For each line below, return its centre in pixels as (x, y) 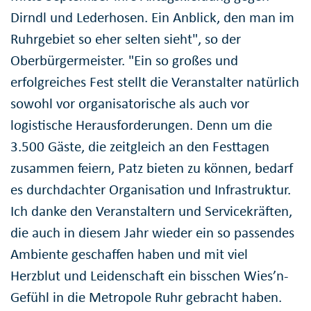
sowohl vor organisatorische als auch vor (130, 103)
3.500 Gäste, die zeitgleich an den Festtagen (140, 146)
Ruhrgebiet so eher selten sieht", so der (126, 39)
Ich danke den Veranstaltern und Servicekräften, (151, 211)
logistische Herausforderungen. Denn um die (141, 125)
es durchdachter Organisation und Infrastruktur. (151, 189)
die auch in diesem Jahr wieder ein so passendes (152, 232)
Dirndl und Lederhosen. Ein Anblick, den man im (152, 17)
